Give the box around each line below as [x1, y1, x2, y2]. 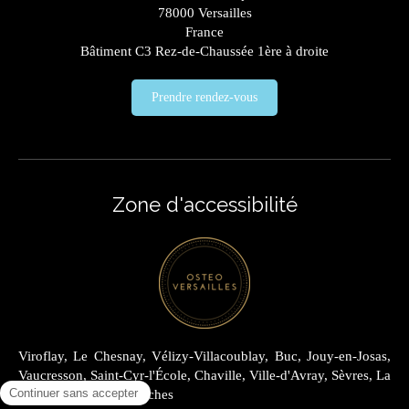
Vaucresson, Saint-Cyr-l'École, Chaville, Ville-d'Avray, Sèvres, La [18, 368, 391, 383]
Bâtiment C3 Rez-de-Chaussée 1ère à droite [80, 44, 329, 59]
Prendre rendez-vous [152, 90, 257, 105]
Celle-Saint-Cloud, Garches [18, 387, 173, 403]
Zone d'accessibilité [111, 193, 298, 217]
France [185, 25, 224, 40]
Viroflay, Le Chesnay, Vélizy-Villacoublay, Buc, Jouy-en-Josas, [18, 349, 391, 364]
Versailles [197, 5, 252, 21]
